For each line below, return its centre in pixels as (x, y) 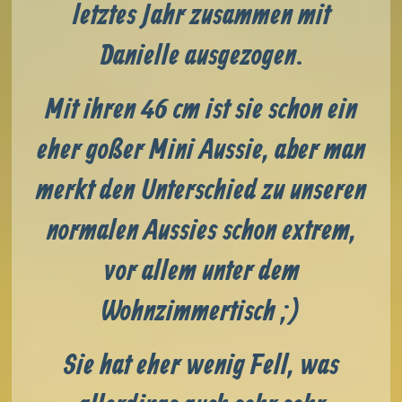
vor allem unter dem (201, 271)
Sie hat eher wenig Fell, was (201, 366)
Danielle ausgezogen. (201, 56)
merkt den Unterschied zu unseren (201, 191)
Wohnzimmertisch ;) (201, 312)
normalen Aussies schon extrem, (201, 231)
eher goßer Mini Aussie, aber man (201, 150)
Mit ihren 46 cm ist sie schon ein (201, 110)
